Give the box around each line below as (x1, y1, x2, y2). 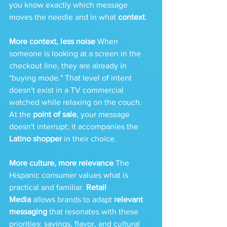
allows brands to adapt (31, 195, 114, 204)
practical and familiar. (9, 183, 86, 192)
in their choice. (62, 134, 117, 143)
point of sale (33, 110, 77, 119)
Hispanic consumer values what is (9, 171, 130, 179)
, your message (77, 110, 132, 119)
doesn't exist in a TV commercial (9, 86, 126, 94)
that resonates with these (47, 207, 140, 216)
